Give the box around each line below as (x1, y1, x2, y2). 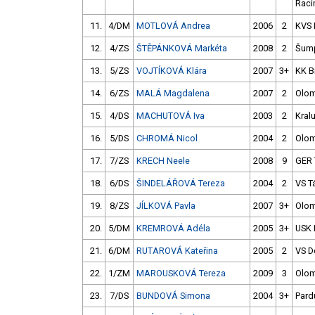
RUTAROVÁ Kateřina (136, 245, 218, 257)
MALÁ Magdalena (136, 88, 210, 99)
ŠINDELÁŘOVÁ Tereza (136, 178, 225, 189)
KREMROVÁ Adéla (136, 223, 210, 234)
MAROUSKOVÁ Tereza (136, 268, 226, 279)
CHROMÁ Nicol (136, 133, 198, 144)
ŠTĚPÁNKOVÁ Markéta (136, 43, 227, 54)
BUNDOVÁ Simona (136, 290, 210, 302)
